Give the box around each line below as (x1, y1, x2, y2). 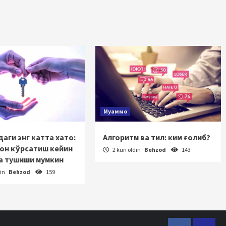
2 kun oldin (111, 146, 142, 153)
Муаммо (103, 107, 128, 115)
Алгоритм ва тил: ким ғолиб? (103, 132, 211, 142)
